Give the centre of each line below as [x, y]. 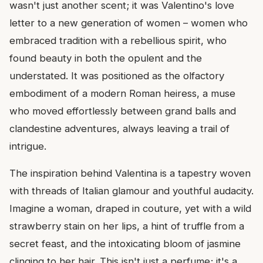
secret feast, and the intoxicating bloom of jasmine [125, 243]
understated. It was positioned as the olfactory [117, 75]
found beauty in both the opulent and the [106, 58]
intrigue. [28, 146]
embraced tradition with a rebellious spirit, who [118, 40]
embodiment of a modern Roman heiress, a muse [122, 93]
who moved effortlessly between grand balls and [123, 111]
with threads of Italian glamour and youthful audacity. [131, 190]
